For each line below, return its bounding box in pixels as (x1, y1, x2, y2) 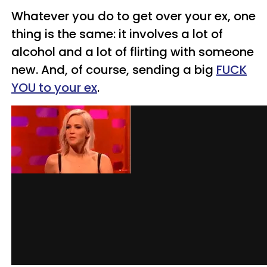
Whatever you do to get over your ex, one (11, 8, 256, 24)
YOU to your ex (11, 79, 97, 96)
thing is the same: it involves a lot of (11, 26, 223, 42)
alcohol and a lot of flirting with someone (11, 44, 254, 60)
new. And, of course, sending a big (11, 61, 216, 78)
